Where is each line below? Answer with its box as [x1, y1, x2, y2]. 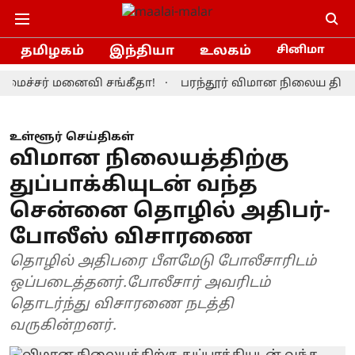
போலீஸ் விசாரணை [10, 225, 253, 251]
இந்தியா [109, 43, 174, 59]
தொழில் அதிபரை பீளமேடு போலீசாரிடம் [10, 253, 316, 271]
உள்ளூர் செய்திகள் [10, 131, 134, 144]
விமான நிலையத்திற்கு [10, 147, 289, 173]
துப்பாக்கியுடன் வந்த [10, 173, 258, 199]
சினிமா [277, 43, 325, 57]
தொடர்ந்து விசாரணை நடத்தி [10, 296, 234, 314]
